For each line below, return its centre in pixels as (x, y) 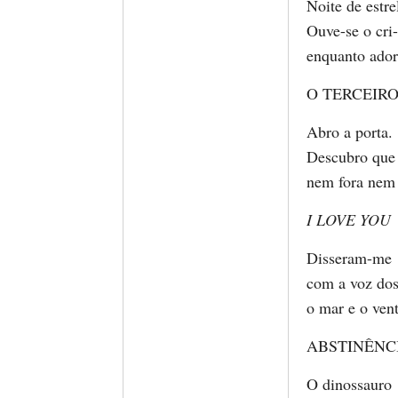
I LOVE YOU (349, 219)
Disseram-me (349, 258)
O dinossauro (349, 384)
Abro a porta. (350, 131)
